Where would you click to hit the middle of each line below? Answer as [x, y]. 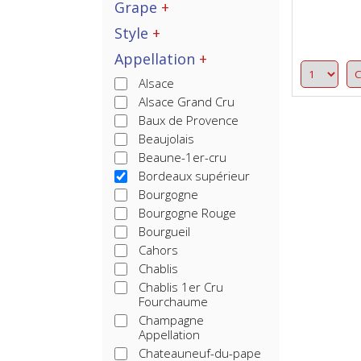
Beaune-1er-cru [183, 157]
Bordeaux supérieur [194, 176]
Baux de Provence [189, 120]
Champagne [171, 320]
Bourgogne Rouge [187, 213]
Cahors [158, 250]
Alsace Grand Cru [187, 102]
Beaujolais [166, 139]
